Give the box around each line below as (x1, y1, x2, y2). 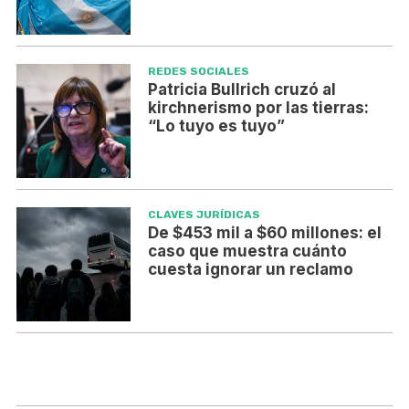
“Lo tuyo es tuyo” (147, 117, 285, 136)
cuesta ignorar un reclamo (147, 260, 353, 279)
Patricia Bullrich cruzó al (147, 80, 336, 100)
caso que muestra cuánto (147, 242, 347, 261)
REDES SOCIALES (147, 65, 249, 79)
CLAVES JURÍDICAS (147, 208, 260, 222)
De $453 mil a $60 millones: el (147, 224, 382, 243)
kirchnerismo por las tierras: (147, 99, 369, 118)
